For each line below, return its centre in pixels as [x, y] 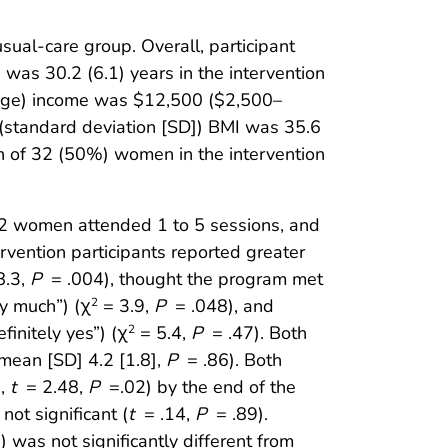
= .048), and [222, 305]
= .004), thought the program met [187, 278]
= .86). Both [232, 359]
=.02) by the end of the [200, 386]
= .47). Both [257, 332]
